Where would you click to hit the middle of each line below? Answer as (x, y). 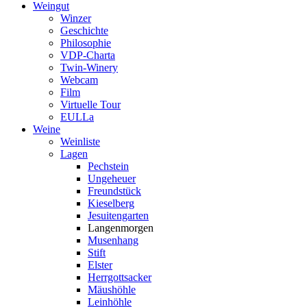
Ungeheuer (112, 178)
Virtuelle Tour (90, 104)
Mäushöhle (112, 289)
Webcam (79, 79)
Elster (100, 265)
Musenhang (113, 240)
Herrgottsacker (120, 277)
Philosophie (86, 42)
